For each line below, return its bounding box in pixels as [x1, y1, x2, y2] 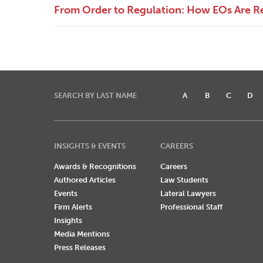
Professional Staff [160, 203, 222, 212]
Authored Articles [54, 176, 116, 185]
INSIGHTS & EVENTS [54, 141, 126, 151]
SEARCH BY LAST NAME [54, 91, 137, 100]
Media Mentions [54, 230, 110, 239]
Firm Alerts [54, 203, 92, 212]
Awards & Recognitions [54, 162, 136, 171]
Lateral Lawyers [160, 189, 216, 198]
